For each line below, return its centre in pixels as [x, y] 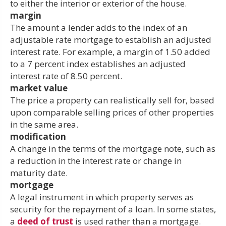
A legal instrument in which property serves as [102, 197]
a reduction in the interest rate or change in [96, 160]
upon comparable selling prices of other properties [112, 112]
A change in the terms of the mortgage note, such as [113, 148]
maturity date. [39, 173]
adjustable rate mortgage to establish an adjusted [111, 39]
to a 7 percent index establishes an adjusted [98, 64]
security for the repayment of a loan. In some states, [113, 209]
